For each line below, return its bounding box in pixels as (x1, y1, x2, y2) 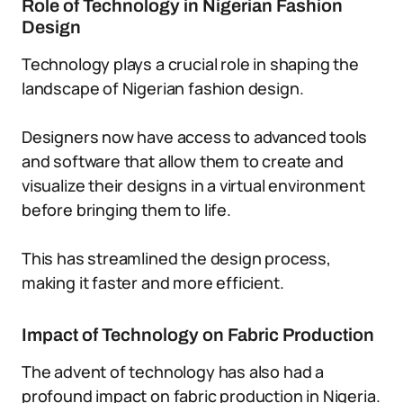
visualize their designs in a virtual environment (22, 175, 365, 196)
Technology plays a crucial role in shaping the (22, 53, 359, 75)
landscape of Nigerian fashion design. (22, 77, 304, 99)
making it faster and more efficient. (22, 272, 284, 293)
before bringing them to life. (22, 199, 231, 220)
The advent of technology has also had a (22, 361, 324, 382)
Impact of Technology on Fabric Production (22, 325, 374, 345)
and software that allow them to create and (22, 150, 344, 172)
